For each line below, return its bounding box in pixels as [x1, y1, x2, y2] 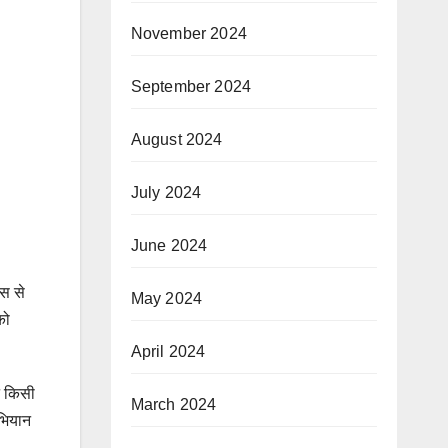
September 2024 [130, 77, 252, 95]
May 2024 [130, 289, 203, 307]
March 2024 [130, 395, 217, 413]
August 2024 [130, 130, 223, 148]
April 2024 [130, 342, 206, 360]
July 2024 [130, 183, 202, 201]
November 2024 [130, 24, 248, 42]
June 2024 [130, 236, 208, 254]
